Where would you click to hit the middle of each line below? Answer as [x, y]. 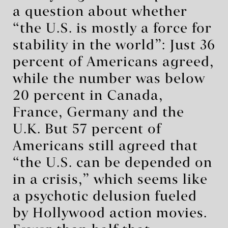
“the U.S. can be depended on [112, 163]
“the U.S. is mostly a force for [112, 29]
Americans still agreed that [105, 146]
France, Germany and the [98, 113]
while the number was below [109, 79]
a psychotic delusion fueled [105, 197]
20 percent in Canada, [88, 96]
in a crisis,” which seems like [110, 180]
